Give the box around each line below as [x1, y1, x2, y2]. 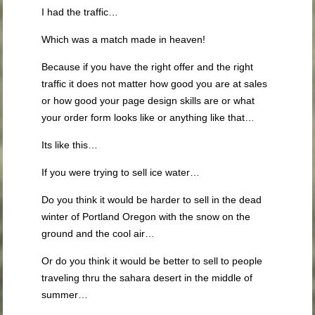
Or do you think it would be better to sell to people [41, 255, 263, 266]
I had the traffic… [41, 6, 119, 18]
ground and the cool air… [41, 228, 155, 239]
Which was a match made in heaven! [41, 34, 206, 45]
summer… [41, 289, 89, 300]
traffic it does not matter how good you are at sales [41, 78, 268, 89]
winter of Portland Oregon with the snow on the [41, 211, 251, 222]
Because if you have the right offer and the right [41, 61, 254, 72]
